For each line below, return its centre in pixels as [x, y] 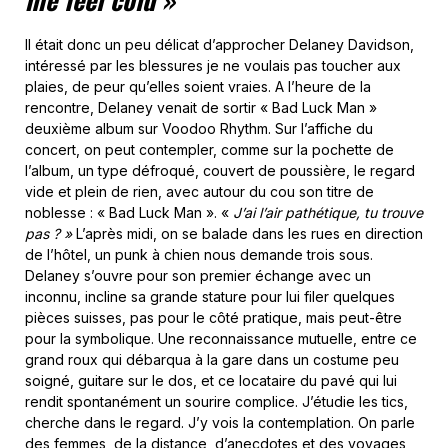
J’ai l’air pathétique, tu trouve [328, 212]
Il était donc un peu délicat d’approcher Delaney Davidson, [219, 44]
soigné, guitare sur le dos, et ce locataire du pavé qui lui [211, 380]
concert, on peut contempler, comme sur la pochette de [209, 149]
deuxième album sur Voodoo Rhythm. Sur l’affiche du [199, 128]
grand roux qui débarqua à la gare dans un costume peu [212, 359]
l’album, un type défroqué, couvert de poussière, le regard [220, 170]
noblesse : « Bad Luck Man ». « [129, 212]
